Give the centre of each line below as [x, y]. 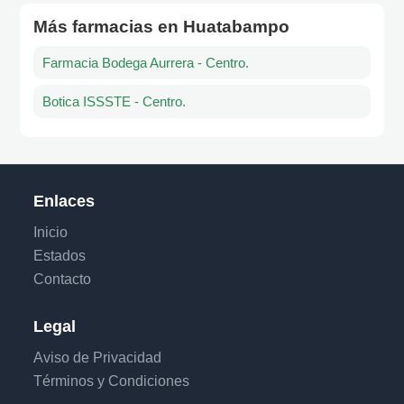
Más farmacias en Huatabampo [162, 27]
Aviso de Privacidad [98, 358]
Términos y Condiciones [112, 381]
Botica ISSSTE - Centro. [115, 102]
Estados [60, 256]
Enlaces [64, 202]
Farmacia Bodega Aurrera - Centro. [146, 63]
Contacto [63, 280]
